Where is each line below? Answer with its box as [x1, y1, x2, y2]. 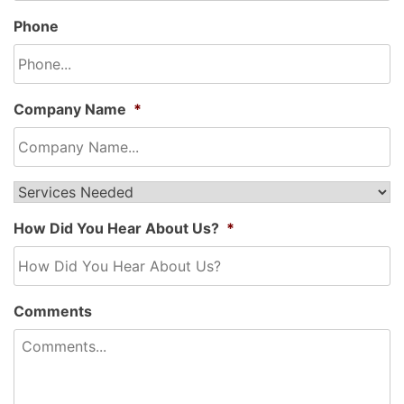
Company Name [14, 99, 126, 118]
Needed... [14, 198, 83, 217]
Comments [14, 301, 92, 320]
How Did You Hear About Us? [14, 218, 219, 237]
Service [14, 180, 67, 199]
